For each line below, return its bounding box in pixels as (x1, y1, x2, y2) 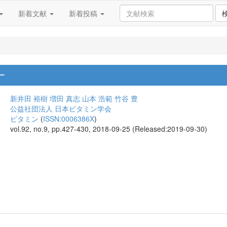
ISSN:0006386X (43, 113, 94, 124)
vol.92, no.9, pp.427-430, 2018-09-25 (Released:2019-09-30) (10, 124, 207, 134)
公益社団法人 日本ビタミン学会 (10, 103, 111, 113)
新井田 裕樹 (10, 93, 48, 103)
